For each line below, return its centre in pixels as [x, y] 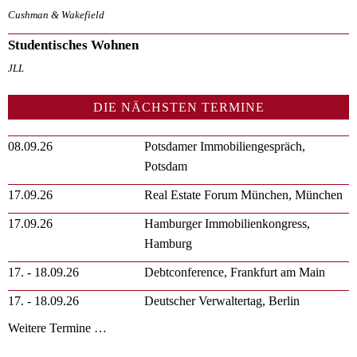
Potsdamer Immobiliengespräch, [225, 146]
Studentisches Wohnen [73, 45]
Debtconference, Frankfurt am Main [235, 272]
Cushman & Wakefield [56, 16]
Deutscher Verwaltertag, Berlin [222, 300]
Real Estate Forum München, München [244, 194]
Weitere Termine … [57, 328]
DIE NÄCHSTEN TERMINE [178, 107]
